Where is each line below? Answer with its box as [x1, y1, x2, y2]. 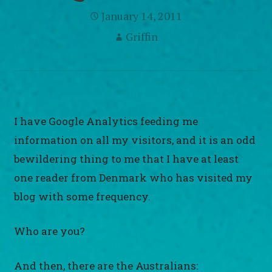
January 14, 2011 [101, 8, 183, 23]
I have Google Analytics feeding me [14, 114, 199, 128]
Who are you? [14, 223, 86, 238]
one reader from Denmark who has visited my [14, 171, 253, 185]
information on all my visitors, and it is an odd [14, 133, 256, 147]
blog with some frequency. [14, 189, 151, 203]
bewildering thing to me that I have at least [14, 152, 239, 166]
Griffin [126, 29, 158, 44]
